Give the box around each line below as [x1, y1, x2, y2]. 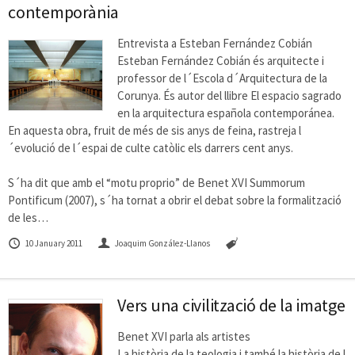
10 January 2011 [25, 237, 82, 249]
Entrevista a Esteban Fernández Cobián [117, 35, 312, 51]
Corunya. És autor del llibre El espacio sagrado [117, 87, 342, 103]
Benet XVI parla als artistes [117, 329, 250, 345]
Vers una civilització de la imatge [117, 294, 345, 317]
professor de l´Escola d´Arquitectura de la [117, 70, 327, 86]
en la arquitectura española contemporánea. [117, 105, 334, 120]
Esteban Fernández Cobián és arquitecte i [117, 52, 324, 68]
